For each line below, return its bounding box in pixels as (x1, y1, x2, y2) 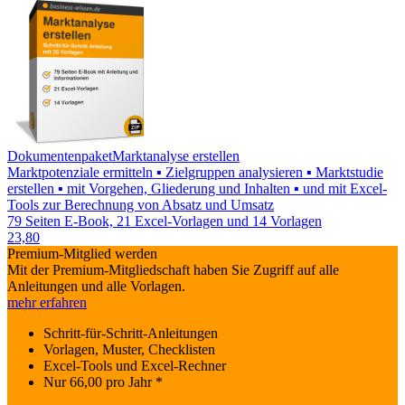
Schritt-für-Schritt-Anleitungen (43, 325, 218, 342)
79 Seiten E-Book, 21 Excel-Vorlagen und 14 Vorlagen (7, 213, 322, 230)
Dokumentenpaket (7, 148, 112, 165)
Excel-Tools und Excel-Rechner (43, 358, 226, 374)
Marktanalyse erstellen (112, 148, 240, 165)
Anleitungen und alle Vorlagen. (7, 278, 185, 295)
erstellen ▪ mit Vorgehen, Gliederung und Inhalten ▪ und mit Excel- (7, 181, 387, 197)
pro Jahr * (102, 374, 163, 391)
